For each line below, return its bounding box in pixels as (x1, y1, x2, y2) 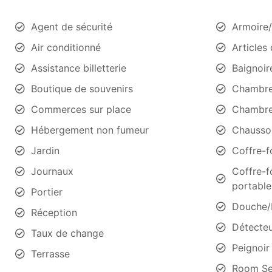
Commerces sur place (31, 103, 131, 115)
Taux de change (31, 226, 104, 239)
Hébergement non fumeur (31, 123, 149, 136)
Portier (31, 185, 63, 198)
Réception (31, 206, 77, 219)
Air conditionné (31, 41, 101, 53)
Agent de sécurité (31, 20, 112, 33)
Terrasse (31, 247, 70, 260)
